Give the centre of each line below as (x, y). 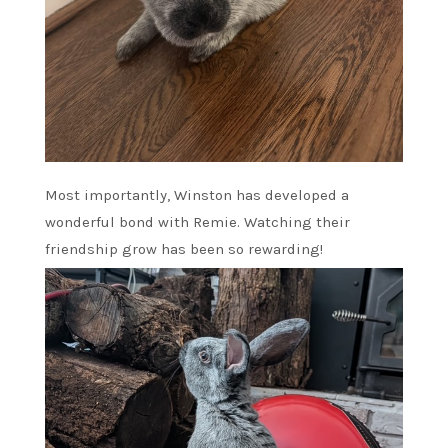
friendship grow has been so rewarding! (184, 249)
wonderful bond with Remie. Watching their (197, 222)
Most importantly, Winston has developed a (197, 195)
